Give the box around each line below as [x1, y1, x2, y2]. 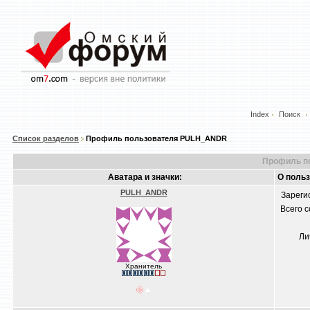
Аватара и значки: [108, 173, 182, 181]
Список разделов [12, 134, 79, 143]
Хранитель [125, 262, 162, 270]
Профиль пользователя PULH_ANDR [84, 134, 227, 143]
